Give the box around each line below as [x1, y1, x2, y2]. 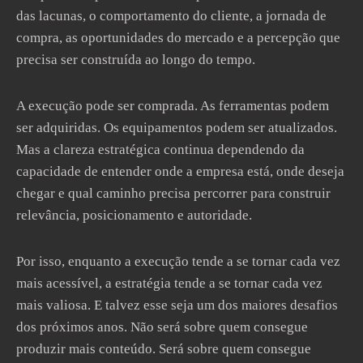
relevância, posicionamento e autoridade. [16, 207, 252, 223]
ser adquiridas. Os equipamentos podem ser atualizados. [16, 120, 337, 135]
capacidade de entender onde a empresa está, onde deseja [16, 164, 344, 179]
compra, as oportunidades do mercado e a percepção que [16, 30, 340, 45]
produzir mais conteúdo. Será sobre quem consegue [16, 341, 311, 357]
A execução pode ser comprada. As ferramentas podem [16, 98, 329, 113]
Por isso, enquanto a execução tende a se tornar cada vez [16, 254, 340, 269]
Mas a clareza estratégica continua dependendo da [16, 142, 305, 157]
